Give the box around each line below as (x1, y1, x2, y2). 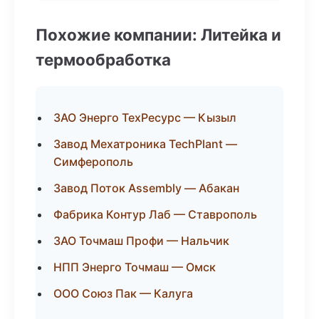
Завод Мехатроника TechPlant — (53, 137, 237, 151)
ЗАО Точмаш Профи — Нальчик (53, 234, 229, 248)
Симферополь (53, 155, 133, 169)
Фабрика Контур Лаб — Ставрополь (53, 207, 257, 221)
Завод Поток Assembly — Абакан (53, 181, 239, 195)
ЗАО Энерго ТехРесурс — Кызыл (53, 110, 236, 125)
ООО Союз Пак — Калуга (53, 286, 193, 300)
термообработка (36, 50, 171, 69)
